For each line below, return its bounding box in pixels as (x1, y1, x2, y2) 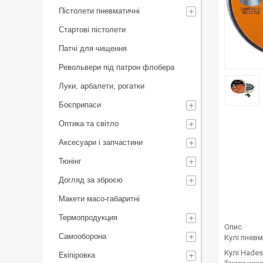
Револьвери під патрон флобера (59, 63, 174, 72)
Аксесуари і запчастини (59, 138, 143, 147)
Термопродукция (59, 213, 117, 222)
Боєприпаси (59, 100, 101, 109)
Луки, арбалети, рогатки (59, 82, 144, 90)
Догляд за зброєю (59, 176, 123, 184)
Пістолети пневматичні (59, 6, 140, 15)
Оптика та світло (59, 119, 119, 128)
